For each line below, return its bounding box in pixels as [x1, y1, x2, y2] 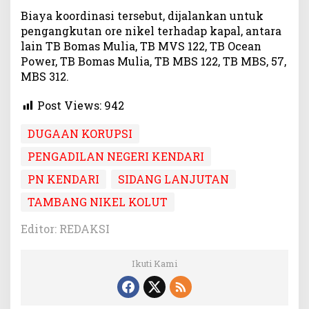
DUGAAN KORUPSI [28, 126, 132, 141]
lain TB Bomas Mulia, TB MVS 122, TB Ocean [21, 39, 261, 54]
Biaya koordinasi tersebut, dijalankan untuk [21, 8, 263, 23]
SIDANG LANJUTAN [118, 172, 229, 187]
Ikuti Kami [132, 257, 177, 270]
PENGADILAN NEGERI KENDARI [28, 149, 204, 164]
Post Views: [37, 98, 101, 113]
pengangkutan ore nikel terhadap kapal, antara [21, 23, 281, 39]
